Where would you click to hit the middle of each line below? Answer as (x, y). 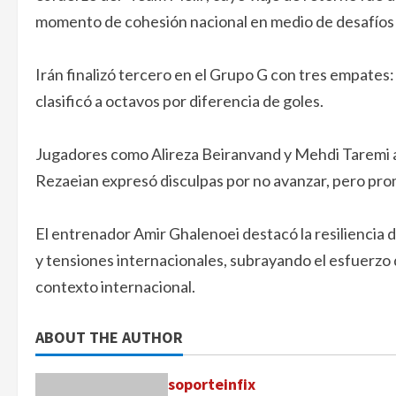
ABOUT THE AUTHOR (109, 338)
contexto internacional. (115, 287)
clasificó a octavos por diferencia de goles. (179, 101)
